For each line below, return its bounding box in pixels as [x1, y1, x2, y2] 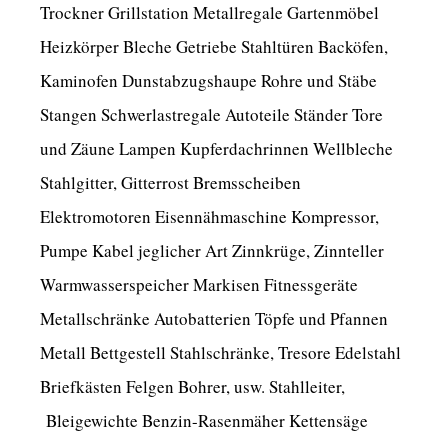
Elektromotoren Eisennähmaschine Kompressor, [40, 204, 379, 228]
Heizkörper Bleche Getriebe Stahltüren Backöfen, [40, 34, 388, 58]
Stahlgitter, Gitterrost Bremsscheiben [40, 170, 301, 194]
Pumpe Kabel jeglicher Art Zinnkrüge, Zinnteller [40, 238, 384, 262]
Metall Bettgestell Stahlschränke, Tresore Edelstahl [40, 340, 401, 364]
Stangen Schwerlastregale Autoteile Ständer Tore [40, 102, 383, 126]
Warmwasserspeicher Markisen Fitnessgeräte [40, 272, 358, 296]
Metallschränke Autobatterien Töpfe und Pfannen [40, 306, 388, 330]
